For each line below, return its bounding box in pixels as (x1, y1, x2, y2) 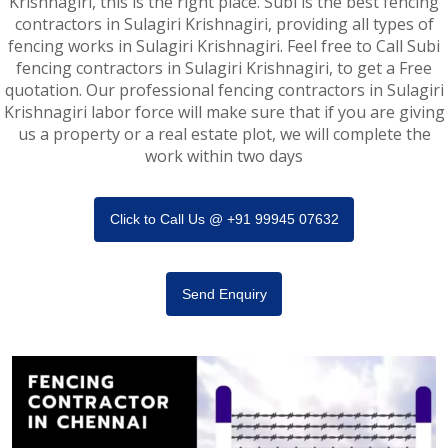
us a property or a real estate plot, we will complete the (17, 122, 431, 145)
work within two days (145, 144, 303, 167)
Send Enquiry (181, 285, 267, 302)
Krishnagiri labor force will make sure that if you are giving (3, 100, 445, 123)
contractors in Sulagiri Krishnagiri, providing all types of (14, 12, 434, 35)
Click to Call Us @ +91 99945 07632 (109, 211, 339, 228)
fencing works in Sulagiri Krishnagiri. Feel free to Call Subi (8, 34, 440, 57)
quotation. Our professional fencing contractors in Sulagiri (4, 78, 444, 101)
